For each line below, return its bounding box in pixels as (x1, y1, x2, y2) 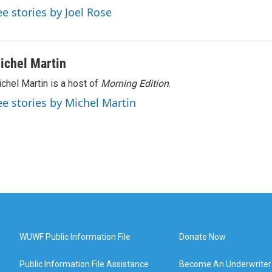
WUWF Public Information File (19, 232, 131, 242)
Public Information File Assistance (19, 259, 149, 269)
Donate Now (179, 232, 226, 242)
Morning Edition (101, 78, 169, 89)
